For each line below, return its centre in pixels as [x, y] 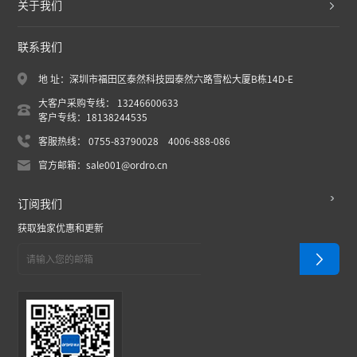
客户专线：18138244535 [93, 118]
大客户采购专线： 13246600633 [109, 103]
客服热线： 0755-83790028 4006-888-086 [135, 141]
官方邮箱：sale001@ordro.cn [103, 165]
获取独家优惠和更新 [61, 228]
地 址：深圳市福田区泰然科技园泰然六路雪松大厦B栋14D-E [166, 79]
